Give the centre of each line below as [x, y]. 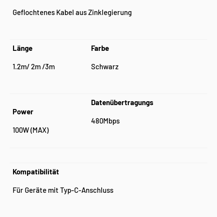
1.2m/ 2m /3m [34, 66]
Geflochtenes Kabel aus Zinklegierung [72, 12]
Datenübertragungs [122, 102]
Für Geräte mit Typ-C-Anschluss [63, 190]
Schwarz [105, 66]
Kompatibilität [36, 171]
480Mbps [105, 121]
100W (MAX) [31, 130]
